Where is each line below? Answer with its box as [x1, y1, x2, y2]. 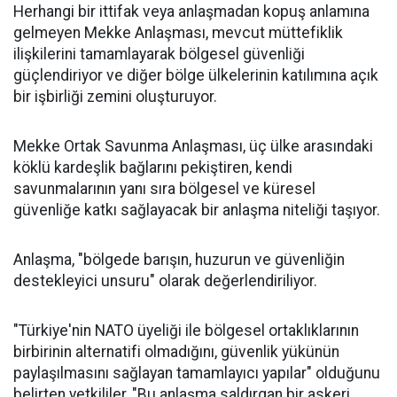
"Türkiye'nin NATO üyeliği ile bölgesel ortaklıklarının [13, 322, 359, 339]
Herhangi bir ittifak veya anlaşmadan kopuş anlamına [13, 3, 370, 20]
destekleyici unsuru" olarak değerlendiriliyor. [13, 272, 317, 290]
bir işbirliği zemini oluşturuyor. [13, 88, 217, 105]
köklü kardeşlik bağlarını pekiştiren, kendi [13, 159, 292, 176]
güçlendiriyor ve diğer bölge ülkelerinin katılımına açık [13, 66, 378, 84]
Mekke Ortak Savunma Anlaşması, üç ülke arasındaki [13, 137, 373, 155]
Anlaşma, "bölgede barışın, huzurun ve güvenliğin [13, 251, 345, 269]
